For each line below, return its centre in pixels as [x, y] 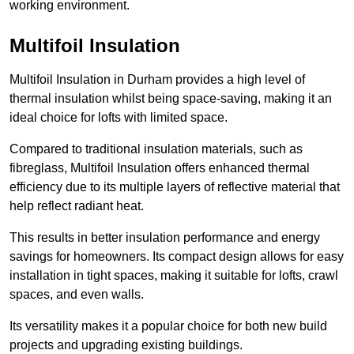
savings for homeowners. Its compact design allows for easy [177, 257]
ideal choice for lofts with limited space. [119, 118]
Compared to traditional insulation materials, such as [156, 149]
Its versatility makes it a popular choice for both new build [168, 326]
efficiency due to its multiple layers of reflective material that [175, 187]
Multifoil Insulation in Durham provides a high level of [157, 80]
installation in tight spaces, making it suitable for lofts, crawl [174, 276]
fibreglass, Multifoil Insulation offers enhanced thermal [160, 168]
